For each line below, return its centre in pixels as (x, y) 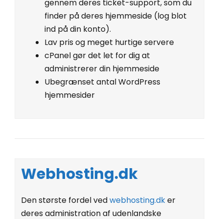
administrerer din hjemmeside (102, 68)
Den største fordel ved (65, 200)
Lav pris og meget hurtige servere (109, 42)
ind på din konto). (78, 29)
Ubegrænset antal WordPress (102, 82)
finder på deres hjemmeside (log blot (116, 16)
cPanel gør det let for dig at (97, 55)
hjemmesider (70, 95)
